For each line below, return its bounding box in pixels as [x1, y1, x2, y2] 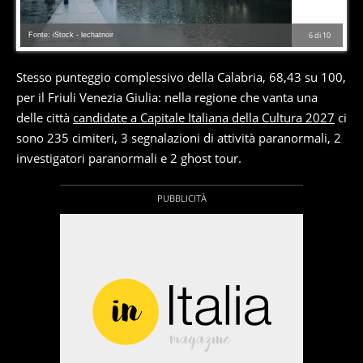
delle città [16, 109, 73, 126]
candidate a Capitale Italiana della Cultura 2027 [73, 109, 335, 126]
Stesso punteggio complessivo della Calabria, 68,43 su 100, [16, 69, 346, 86]
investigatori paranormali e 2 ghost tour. [16, 150, 241, 167]
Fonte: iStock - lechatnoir [28, 31, 113, 40]
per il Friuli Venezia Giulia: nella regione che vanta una [16, 89, 318, 106]
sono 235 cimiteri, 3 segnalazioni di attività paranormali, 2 [16, 130, 341, 147]
